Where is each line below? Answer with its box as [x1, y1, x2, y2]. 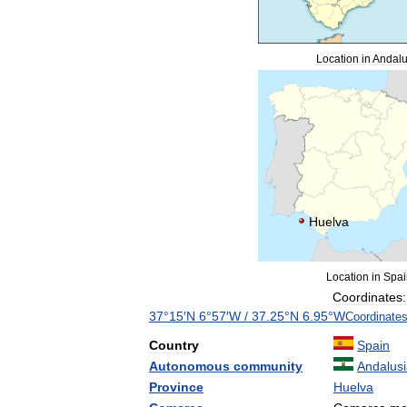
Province [149, 380, 203, 394]
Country [149, 338, 199, 352]
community [233, 359, 303, 373]
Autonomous [149, 359, 230, 373]
